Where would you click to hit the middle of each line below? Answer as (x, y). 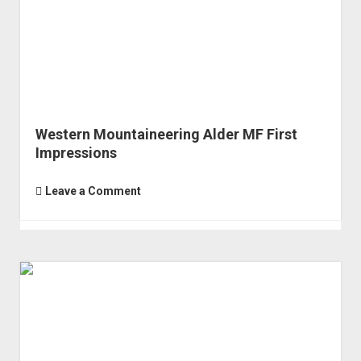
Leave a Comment (93, 191)
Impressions (76, 152)
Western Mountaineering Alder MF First (166, 134)
